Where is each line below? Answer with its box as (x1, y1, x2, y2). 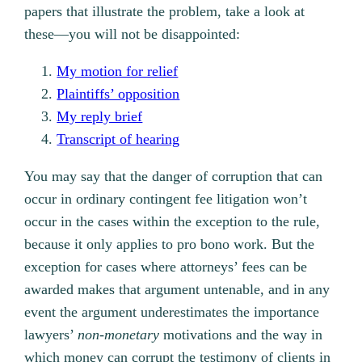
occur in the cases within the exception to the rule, (24, 213, 321, 230)
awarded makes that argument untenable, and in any (24, 281, 330, 298)
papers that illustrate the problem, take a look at (24, 3, 305, 20)
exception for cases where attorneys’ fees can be (24, 259, 308, 276)
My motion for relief (57, 63, 179, 80)
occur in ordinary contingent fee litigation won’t (24, 191, 308, 208)
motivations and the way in (159, 326, 323, 343)
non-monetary (78, 326, 160, 343)
